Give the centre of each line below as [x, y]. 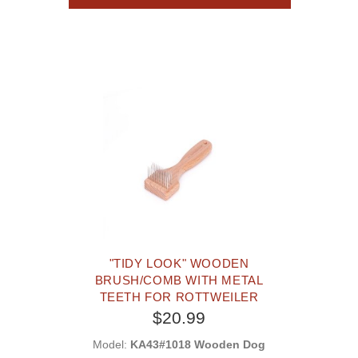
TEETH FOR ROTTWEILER [179, 297]
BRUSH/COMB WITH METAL [179, 280]
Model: [111, 345]
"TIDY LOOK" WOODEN [179, 264]
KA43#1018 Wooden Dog [198, 345]
